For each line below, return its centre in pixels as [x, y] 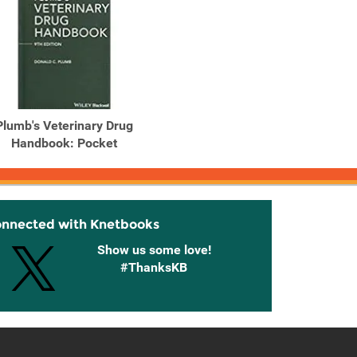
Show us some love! [154, 250]
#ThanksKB [154, 267]
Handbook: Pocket [64, 143]
